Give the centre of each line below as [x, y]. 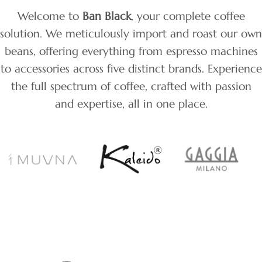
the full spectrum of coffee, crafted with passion [131, 86]
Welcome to [50, 15]
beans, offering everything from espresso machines [131, 51]
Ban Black [106, 15]
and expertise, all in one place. [131, 103]
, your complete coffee [188, 15]
